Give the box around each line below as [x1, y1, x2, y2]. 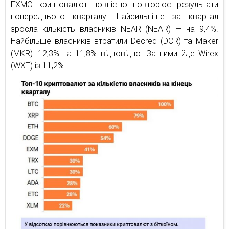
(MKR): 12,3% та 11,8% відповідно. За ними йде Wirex [11, 49, 218, 59]
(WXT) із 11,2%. [11, 61, 66, 71]
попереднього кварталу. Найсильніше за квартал [11, 12, 218, 22]
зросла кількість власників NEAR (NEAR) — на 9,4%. [11, 24, 218, 34]
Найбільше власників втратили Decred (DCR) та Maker [11, 36, 218, 47]
